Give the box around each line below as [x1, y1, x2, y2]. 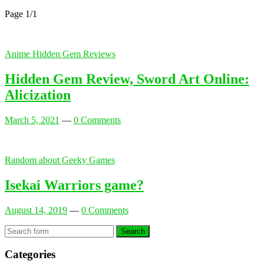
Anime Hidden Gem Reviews [5, 48, 115, 59]
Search [121, 226, 145, 236]
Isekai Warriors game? [5, 177, 144, 193]
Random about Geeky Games [5, 154, 115, 165]
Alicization [5, 87, 71, 103]
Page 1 [5, 8, 30, 19]
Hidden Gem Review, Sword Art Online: [5, 71, 249, 87]
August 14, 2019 [5, 204, 67, 215]
